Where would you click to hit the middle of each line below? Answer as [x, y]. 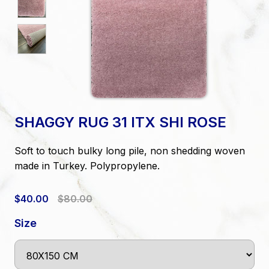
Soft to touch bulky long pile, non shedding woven [129, 150]
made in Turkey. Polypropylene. [87, 165]
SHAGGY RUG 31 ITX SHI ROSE [120, 122]
